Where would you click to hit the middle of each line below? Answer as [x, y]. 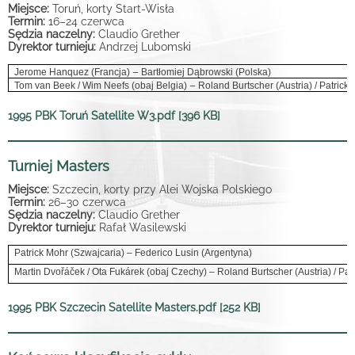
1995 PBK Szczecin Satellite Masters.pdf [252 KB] [134, 307]
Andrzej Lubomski [145, 46]
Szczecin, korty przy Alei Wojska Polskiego [162, 189]
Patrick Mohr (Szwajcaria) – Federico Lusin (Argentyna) [134, 252]
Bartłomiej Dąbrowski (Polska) [205, 72]
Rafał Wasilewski [143, 227]
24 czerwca [95, 21]
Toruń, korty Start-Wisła [113, 8]
